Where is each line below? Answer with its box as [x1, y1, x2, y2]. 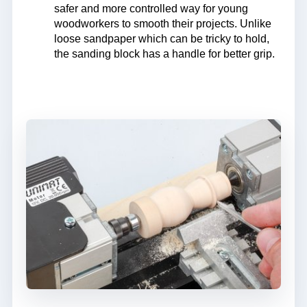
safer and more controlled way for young [53, 3, 248, 15]
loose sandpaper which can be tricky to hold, [53, 33, 269, 45]
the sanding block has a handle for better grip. [53, 48, 275, 60]
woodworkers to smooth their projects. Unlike [53, 18, 271, 30]
